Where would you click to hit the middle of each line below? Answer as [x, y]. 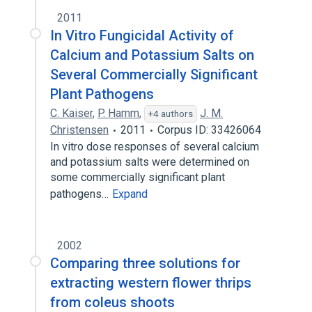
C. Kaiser [71, 113]
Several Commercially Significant [154, 75]
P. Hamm [118, 113]
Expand [130, 194]
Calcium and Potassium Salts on [152, 55]
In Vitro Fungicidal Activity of [142, 36]
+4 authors [171, 114]
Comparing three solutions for [145, 263]
